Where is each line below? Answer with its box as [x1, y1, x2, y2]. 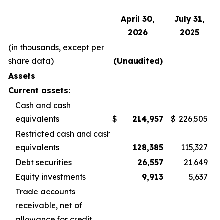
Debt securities [15, 157, 72, 167]
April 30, [121, 14, 155, 24]
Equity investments [15, 172, 86, 182]
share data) [8, 56, 54, 66]
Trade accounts [15, 187, 75, 196]
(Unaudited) [113, 56, 163, 66]
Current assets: [8, 85, 70, 95]
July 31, [174, 14, 205, 24]
